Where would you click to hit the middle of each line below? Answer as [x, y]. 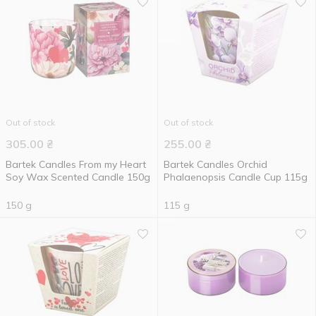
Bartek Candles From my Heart [76, 164]
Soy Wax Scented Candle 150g [78, 177]
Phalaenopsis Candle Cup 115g [236, 177]
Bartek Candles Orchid [215, 164]
